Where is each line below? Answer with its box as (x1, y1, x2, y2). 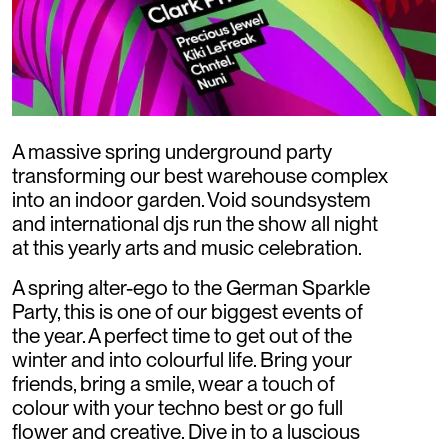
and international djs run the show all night (12, 211, 378, 236)
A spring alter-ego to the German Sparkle (12, 275, 370, 300)
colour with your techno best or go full (12, 395, 343, 420)
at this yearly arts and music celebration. (12, 235, 362, 260)
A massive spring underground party (12, 139, 332, 164)
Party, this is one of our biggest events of (12, 299, 363, 324)
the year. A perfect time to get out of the (12, 323, 352, 348)
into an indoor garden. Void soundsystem (12, 187, 371, 212)
